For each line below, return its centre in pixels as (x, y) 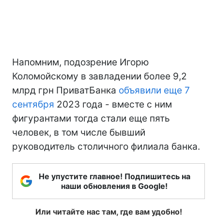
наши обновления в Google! (114, 186)
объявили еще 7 (154, 90)
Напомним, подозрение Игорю (80, 62)
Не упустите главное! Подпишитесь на (114, 176)
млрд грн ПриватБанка (65, 90)
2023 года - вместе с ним (113, 104)
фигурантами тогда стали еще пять (91, 118)
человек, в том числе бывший (79, 132)
